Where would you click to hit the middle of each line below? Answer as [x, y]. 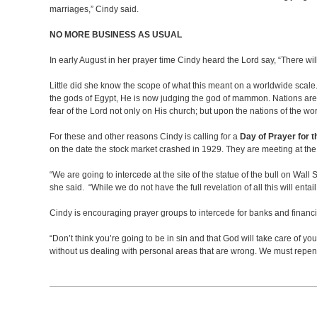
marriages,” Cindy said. [96, 9]
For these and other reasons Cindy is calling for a [145, 137]
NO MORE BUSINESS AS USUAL [116, 35]
